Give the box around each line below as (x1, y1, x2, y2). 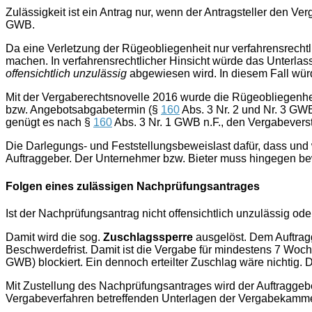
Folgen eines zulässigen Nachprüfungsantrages (6, 180, 260, 192)
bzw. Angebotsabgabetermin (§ (6, 104, 161, 116)
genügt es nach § (6, 116, 93, 129)
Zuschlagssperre (103, 231, 193, 243)
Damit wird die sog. (6, 231, 103, 243)
